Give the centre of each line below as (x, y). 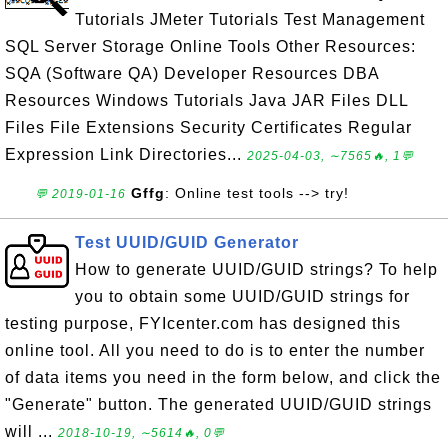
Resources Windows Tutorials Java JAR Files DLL (206, 100)
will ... (31, 431)
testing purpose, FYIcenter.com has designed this (203, 323)
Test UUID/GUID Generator (187, 242)
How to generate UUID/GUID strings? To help (256, 269)
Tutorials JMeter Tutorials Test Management (250, 19)
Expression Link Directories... (126, 154)
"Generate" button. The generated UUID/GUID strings (218, 404)
